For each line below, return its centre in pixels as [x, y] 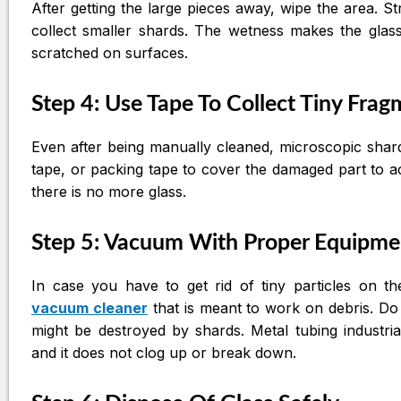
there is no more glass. [109, 191]
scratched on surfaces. [110, 52]
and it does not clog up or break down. [164, 352]
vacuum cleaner [90, 307]
